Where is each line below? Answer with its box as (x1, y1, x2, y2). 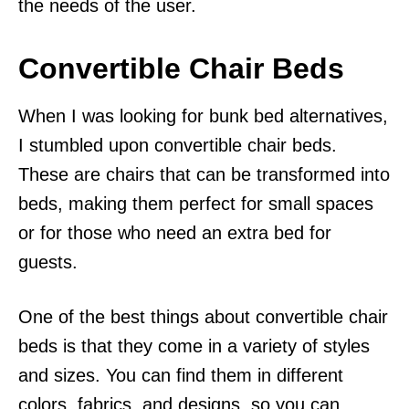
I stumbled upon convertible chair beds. (18, 135, 337, 156)
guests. (18, 252, 78, 273)
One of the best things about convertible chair (18, 307, 388, 328)
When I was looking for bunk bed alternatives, (18, 106, 388, 127)
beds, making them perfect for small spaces (18, 194, 373, 215)
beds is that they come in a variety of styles (18, 336, 370, 357)
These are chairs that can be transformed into (18, 164, 390, 185)
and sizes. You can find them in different (18, 365, 343, 386)
